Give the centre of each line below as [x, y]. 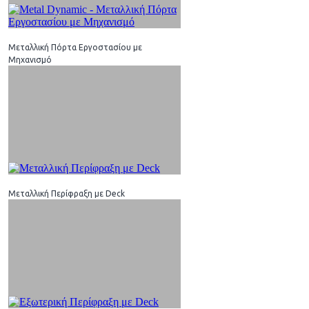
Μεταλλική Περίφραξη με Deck [67, 193]
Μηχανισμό [30, 59]
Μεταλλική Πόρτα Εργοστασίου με [75, 47]
